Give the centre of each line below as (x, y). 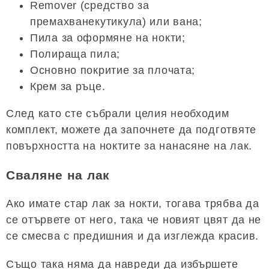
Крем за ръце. (68, 86)
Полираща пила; (75, 54)
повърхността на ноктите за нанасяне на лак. (129, 146)
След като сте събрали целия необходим (118, 113)
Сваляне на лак (58, 175)
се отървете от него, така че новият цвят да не (134, 220)
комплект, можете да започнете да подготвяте (131, 129)
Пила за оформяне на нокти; (108, 38)
